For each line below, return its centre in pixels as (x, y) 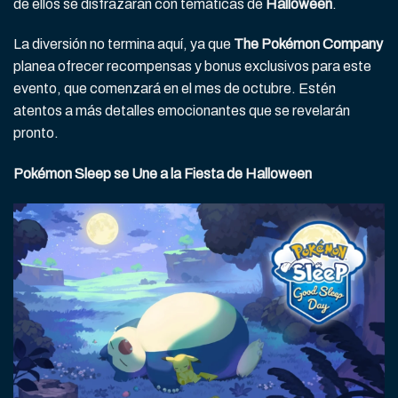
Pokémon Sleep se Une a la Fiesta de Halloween (163, 174)
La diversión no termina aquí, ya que (122, 44)
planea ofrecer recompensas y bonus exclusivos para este (192, 67)
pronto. (36, 133)
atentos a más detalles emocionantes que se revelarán (182, 111)
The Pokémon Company (307, 44)
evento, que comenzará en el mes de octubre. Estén (175, 89)
